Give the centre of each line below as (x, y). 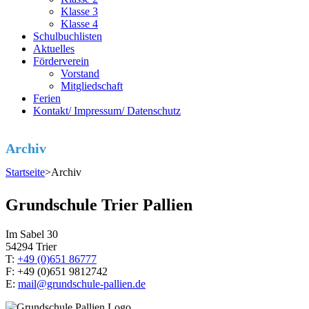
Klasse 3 (79, 11)
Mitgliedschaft (92, 86)
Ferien (47, 98)
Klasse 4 (79, 24)
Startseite (25, 172)
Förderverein (61, 61)
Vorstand (80, 73)
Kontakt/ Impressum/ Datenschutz (107, 111)
